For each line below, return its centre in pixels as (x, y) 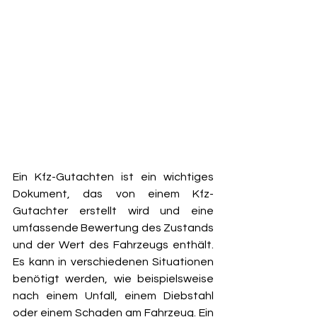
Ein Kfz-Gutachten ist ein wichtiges (113, 177)
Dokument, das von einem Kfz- (113, 194)
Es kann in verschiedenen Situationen (113, 262)
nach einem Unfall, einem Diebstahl (113, 296)
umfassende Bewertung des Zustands (113, 228)
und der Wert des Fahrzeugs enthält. (113, 245)
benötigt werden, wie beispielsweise (113, 279)
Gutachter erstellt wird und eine (113, 211)
